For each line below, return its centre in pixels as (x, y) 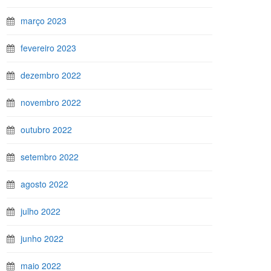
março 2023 (44, 21)
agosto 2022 (44, 184)
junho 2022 (42, 238)
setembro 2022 (50, 157)
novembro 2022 (51, 102)
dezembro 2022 (51, 75)
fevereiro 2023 (48, 48)
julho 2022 (41, 211)
